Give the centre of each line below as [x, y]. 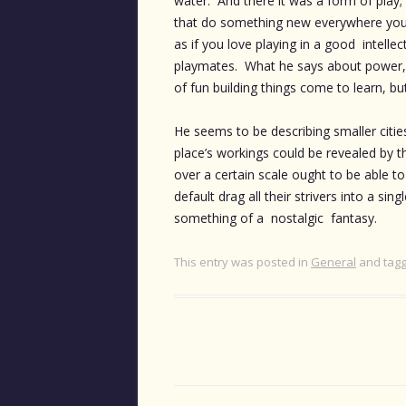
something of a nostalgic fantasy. [275, 217]
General [333, 261]
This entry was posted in [242, 261]
